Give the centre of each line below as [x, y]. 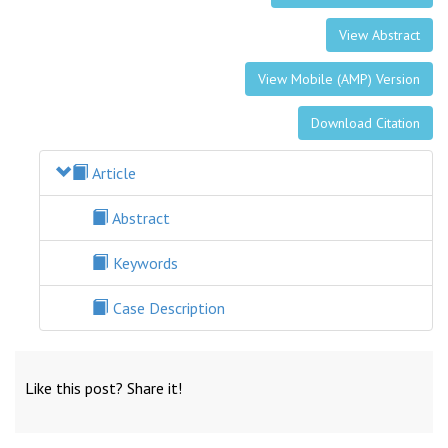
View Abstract [379, 34]
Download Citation [365, 122]
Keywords [143, 262]
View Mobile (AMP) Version [339, 78]
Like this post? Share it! [103, 387]
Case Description [167, 307]
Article [112, 172]
